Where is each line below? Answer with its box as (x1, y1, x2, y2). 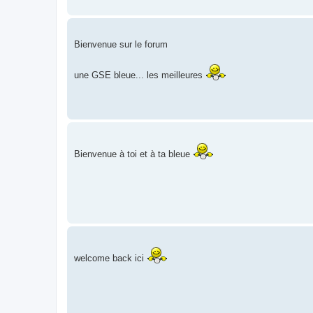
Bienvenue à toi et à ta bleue (74, 149, 193, 160)
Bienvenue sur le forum (74, 39, 168, 50)
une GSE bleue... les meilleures (74, 70, 205, 81)
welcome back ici (74, 253, 147, 264)
